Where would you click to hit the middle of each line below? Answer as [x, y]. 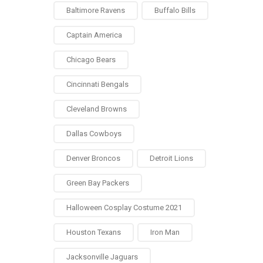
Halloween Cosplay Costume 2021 [124, 208]
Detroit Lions [171, 158]
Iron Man [165, 232]
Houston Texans [94, 232]
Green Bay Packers [98, 183]
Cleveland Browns [97, 109]
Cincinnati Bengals [97, 84]
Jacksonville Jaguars [102, 257]
